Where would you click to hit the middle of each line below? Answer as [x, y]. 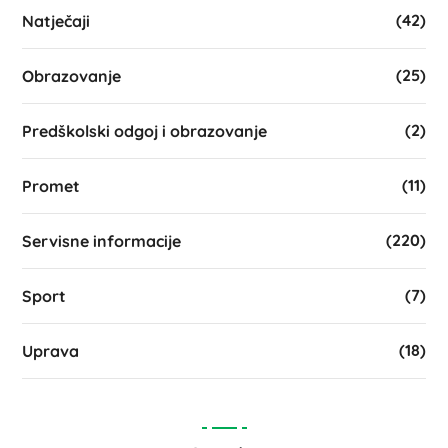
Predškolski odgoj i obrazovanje [145, 130]
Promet [51, 185]
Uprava [51, 350]
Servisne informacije [102, 240]
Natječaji [56, 20]
